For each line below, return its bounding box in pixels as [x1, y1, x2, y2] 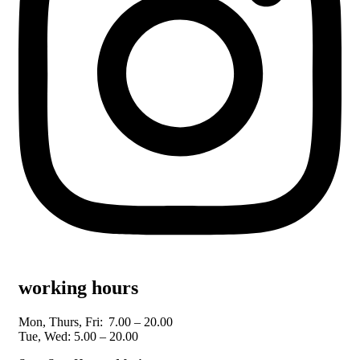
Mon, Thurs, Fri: [18, 315, 106, 329]
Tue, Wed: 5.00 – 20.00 [18, 329, 138, 344]
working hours [18, 277, 138, 299]
